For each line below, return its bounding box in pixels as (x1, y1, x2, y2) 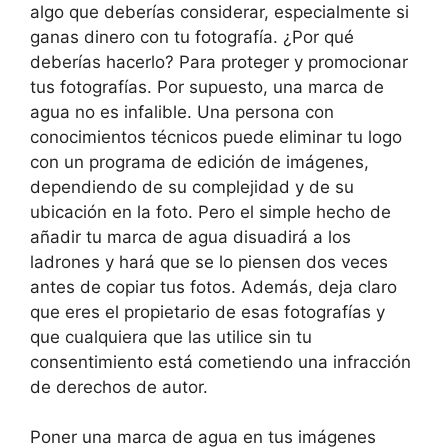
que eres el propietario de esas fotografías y (30, 301, 385, 322)
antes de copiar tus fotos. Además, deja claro (30, 276, 397, 297)
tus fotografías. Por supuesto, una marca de (30, 76, 384, 97)
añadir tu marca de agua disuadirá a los (30, 226, 351, 247)
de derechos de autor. (30, 376, 208, 397)
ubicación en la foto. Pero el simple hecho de (30, 201, 391, 222)
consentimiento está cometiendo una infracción (30, 351, 411, 372)
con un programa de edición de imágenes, (30, 151, 369, 172)
